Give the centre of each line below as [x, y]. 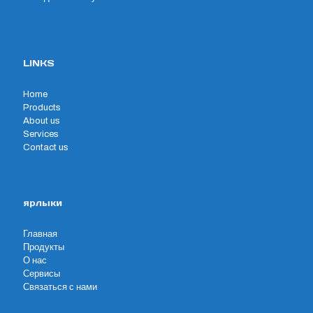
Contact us [46, 147]
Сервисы [42, 274]
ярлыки [43, 203]
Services [41, 134]
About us [42, 121]
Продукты [44, 247]
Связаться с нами [60, 287]
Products [42, 108]
